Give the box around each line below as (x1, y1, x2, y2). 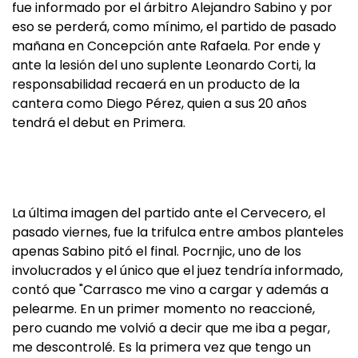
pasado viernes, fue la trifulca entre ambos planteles (12, 223, 344, 241)
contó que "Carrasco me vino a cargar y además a (12, 280, 328, 299)
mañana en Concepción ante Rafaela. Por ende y (12, 37, 320, 55)
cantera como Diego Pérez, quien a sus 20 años (12, 94, 307, 113)
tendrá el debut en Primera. (12, 113, 185, 132)
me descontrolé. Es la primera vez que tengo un (12, 338, 311, 356)
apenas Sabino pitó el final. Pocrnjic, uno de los (12, 242, 301, 261)
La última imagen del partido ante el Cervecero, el (12, 204, 325, 222)
